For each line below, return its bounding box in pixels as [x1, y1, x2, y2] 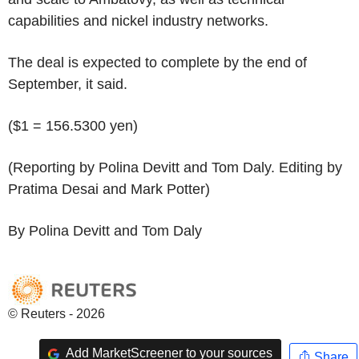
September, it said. [8, 76, 127, 92]
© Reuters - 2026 [8, 307, 105, 321]
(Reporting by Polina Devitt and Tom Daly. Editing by [8, 159, 342, 175]
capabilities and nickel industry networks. [8, 13, 268, 29]
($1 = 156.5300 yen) [8, 118, 138, 134]
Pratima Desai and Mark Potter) [8, 181, 210, 197]
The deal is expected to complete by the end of [8, 54, 307, 71]
